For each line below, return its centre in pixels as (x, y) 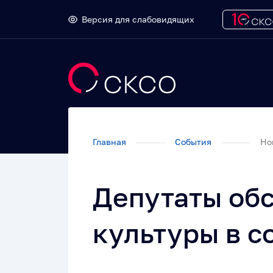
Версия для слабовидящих (138, 19)
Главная (111, 142)
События (194, 142)
